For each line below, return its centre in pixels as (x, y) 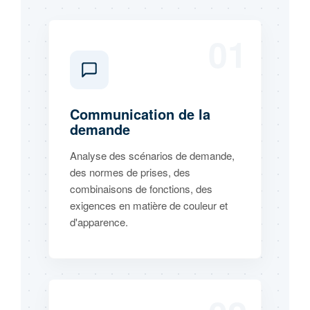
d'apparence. (99, 222)
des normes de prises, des (130, 172)
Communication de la (140, 114)
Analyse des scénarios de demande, (152, 155)
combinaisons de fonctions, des (141, 189)
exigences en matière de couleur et (149, 205)
